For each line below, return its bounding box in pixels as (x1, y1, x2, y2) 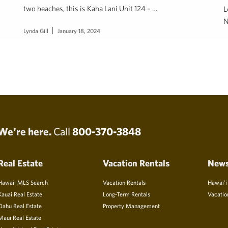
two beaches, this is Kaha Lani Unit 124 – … (23, 4, 157, 13)
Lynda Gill (23, 27, 48, 35)
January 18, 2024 (58, 27, 100, 35)
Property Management (103, 202, 160, 210)
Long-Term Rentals (103, 190, 151, 198)
